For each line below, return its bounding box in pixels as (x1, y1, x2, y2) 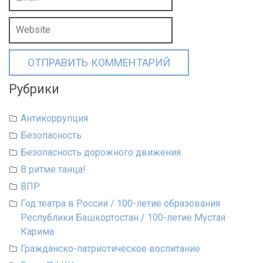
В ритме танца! (21, 163, 86, 175)
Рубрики (9, 79, 59, 98)
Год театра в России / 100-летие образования (21, 197, 220, 209)
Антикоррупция (21, 112, 88, 124)
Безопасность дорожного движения (21, 146, 181, 158)
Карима (21, 225, 54, 237)
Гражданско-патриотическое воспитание (21, 242, 200, 254)
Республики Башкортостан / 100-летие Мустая (21, 211, 225, 223)
